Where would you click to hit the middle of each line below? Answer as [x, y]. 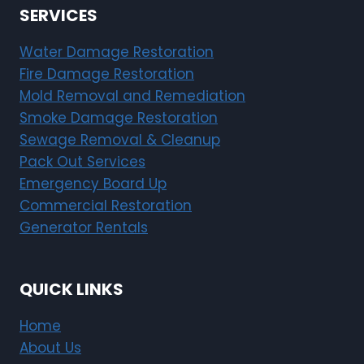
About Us [50, 348]
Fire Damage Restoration [107, 74]
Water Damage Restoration [117, 52]
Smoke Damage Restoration [119, 118]
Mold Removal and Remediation [132, 96]
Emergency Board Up [93, 184]
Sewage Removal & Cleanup [120, 140]
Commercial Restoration [106, 206]
